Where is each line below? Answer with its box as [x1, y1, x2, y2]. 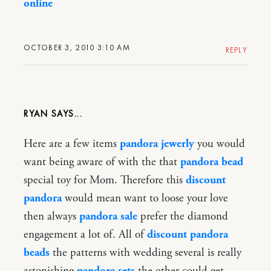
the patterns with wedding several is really [50, 245, 241, 260]
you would [194, 136, 245, 151]
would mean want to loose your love [62, 191, 228, 206]
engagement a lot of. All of [24, 227, 147, 242]
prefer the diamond [137, 209, 228, 224]
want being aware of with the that [24, 154, 180, 169]
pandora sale [79, 209, 137, 224]
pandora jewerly [120, 136, 194, 151]
